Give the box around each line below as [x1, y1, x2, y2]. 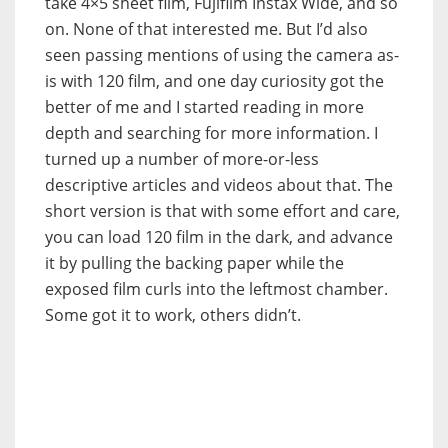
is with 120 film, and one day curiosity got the [45, 69, 384, 92]
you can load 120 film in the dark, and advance [45, 225, 393, 248]
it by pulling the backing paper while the [45, 251, 344, 274]
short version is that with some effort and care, [45, 199, 400, 222]
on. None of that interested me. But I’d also [45, 17, 368, 40]
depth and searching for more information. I [45, 121, 378, 144]
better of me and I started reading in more [45, 95, 364, 118]
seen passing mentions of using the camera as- [45, 43, 399, 66]
